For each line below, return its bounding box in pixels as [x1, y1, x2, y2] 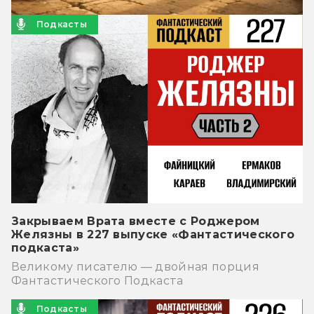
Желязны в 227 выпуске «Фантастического [11, 227, 295, 241]
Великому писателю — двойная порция [11, 259, 259, 273]
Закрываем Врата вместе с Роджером [11, 214, 260, 228]
